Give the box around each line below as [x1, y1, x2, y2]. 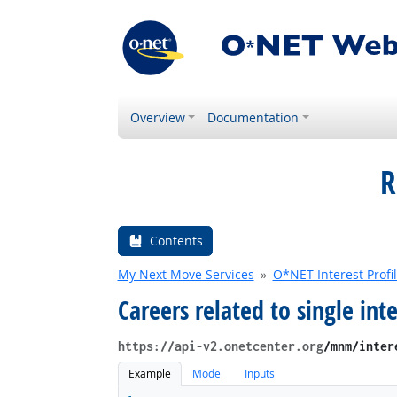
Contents [149, 232, 203, 250]
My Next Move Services [117, 266, 254, 283]
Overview [129, 109, 185, 126]
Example [128, 366, 171, 382]
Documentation [207, 109, 300, 126]
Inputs [245, 366, 276, 382]
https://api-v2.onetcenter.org [117, 339, 323, 354]
